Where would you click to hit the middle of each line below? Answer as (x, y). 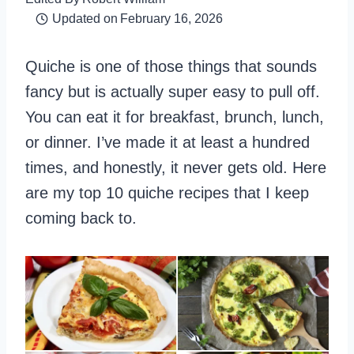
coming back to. (81, 218)
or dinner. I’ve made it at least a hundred (168, 142)
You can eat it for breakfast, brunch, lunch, (175, 117)
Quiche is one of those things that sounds (171, 66)
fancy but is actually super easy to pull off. (173, 92)
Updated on (85, 19)
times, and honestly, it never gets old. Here (176, 168)
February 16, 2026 (171, 19)
